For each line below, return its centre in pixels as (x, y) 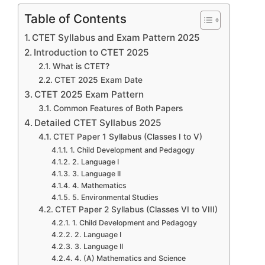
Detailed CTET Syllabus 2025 (98, 122)
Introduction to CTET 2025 (92, 52)
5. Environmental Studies (115, 197)
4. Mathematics (99, 185)
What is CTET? (81, 66)
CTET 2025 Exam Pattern (89, 94)
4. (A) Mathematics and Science (130, 258)
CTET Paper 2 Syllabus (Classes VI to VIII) (136, 209)
